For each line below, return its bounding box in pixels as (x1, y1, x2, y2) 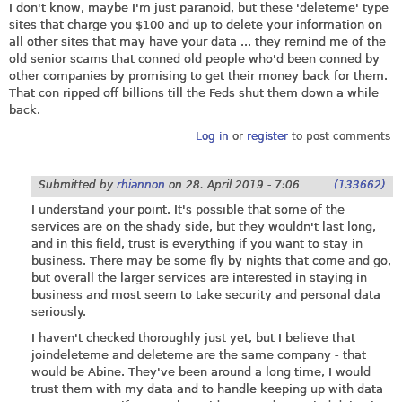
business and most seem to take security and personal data (31, 287, 380, 301)
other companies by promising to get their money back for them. (9, 69, 388, 83)
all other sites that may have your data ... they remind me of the (9, 35, 386, 49)
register (246, 129, 288, 143)
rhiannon (117, 178, 165, 191)
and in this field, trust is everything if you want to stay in (31, 236, 363, 250)
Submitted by (39, 178, 117, 191)
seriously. (31, 304, 86, 319)
